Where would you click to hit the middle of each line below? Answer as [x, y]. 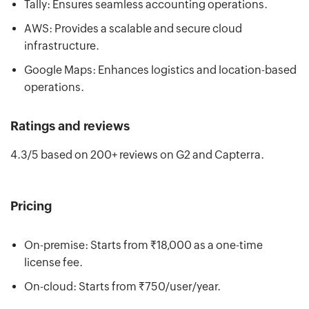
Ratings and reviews [70, 126]
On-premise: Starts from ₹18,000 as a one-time [143, 245]
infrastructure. [62, 46]
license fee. [53, 262]
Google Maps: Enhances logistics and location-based [160, 70]
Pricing [31, 206]
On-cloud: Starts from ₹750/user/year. [122, 286]
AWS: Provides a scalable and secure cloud [133, 28]
